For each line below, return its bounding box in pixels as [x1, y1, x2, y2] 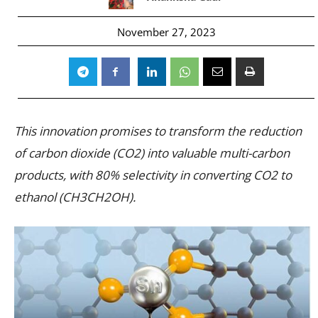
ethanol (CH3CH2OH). [14, 188, 138, 205]
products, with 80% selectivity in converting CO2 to [14, 166, 292, 183]
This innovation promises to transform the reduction [14, 122, 302, 139]
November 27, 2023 [116, 24, 216, 39]
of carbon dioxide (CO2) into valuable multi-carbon [14, 144, 290, 161]
